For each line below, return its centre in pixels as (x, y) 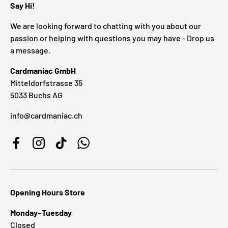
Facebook (33, 148)
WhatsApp (101, 148)
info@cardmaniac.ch (46, 115)
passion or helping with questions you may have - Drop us (112, 38)
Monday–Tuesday (41, 212)
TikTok (72, 148)
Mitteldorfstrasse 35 (46, 82)
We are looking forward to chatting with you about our (106, 25)
